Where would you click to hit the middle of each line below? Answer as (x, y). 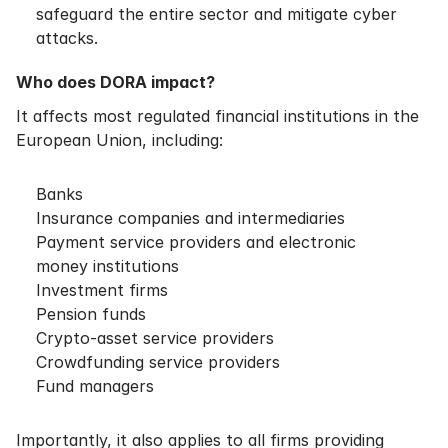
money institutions (107, 266)
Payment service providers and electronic (196, 242)
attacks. (67, 38)
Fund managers (95, 386)
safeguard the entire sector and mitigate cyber (216, 14)
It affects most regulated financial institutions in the (217, 116)
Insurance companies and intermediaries (190, 218)
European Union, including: (119, 140)
